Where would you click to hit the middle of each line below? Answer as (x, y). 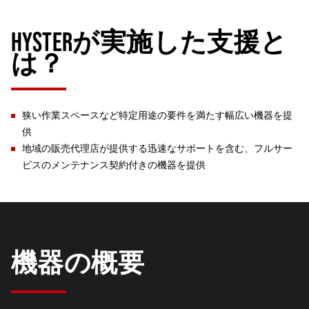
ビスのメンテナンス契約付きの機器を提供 (114, 165)
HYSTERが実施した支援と (149, 42)
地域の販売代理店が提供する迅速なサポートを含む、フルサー (157, 148)
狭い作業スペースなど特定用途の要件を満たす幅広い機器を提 (157, 115)
